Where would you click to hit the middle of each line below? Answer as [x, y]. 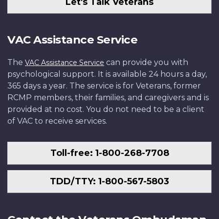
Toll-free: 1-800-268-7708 [109, 153]
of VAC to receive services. [57, 121]
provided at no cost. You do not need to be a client [106, 109]
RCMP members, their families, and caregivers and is [108, 97]
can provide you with [146, 62]
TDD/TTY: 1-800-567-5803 [109, 181]
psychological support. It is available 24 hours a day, [107, 74]
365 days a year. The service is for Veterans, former [104, 86]
